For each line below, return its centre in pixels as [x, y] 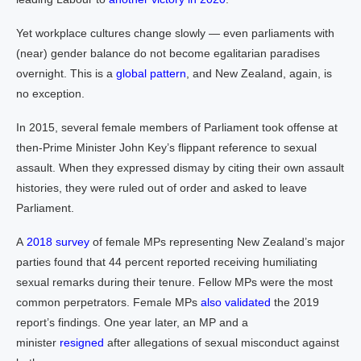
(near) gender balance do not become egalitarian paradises [168, 53]
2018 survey [58, 242]
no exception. [50, 93]
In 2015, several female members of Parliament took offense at [177, 127]
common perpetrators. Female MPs [108, 302]
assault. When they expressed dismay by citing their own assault [180, 168]
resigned [82, 342]
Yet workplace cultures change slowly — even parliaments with [175, 33]
